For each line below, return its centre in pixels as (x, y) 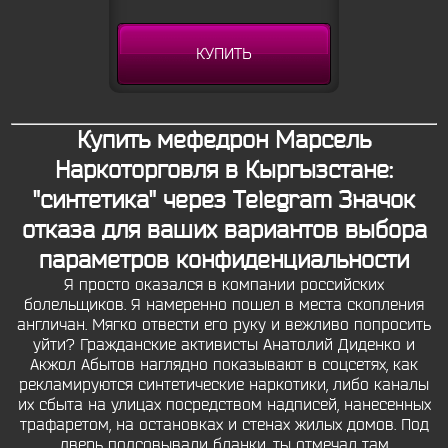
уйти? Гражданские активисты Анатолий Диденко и (224, 345)
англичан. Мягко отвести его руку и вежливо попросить (224, 325)
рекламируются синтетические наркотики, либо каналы (224, 385)
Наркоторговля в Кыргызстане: (224, 170)
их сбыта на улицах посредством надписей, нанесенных (224, 405)
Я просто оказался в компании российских (224, 285)
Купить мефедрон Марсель (224, 140)
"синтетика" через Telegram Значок (224, 200)
